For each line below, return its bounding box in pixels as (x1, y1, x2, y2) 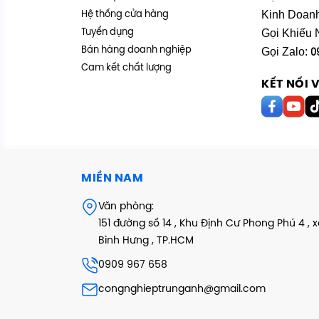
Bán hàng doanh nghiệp (81, 45, 192, 55)
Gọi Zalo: (261, 45, 311, 58)
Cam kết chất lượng (81, 63, 172, 73)
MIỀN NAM (81, 172, 144, 184)
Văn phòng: (98, 201, 154, 212)
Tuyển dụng (81, 27, 134, 37)
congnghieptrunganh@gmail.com (98, 283, 266, 295)
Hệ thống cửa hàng (81, 9, 169, 19)
